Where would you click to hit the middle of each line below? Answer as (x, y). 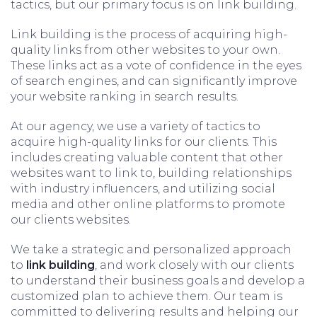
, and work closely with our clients (194, 265)
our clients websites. (71, 220)
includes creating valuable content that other (147, 157)
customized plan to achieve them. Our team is (146, 296)
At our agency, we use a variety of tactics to (136, 126)
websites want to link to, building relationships (151, 173)
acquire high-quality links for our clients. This (144, 142)
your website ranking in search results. (125, 97)
